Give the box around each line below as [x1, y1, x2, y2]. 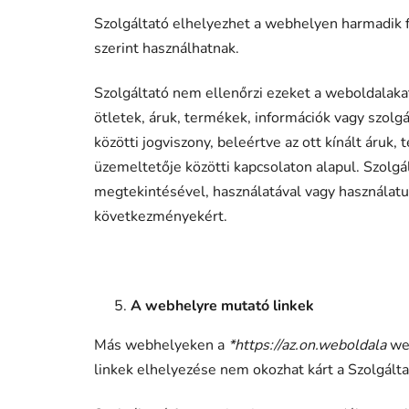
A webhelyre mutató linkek [131, 295, 314, 316]
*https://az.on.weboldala [228, 334, 386, 355]
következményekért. [94, 205, 227, 226]
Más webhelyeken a [94, 334, 228, 355]
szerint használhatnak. [94, 37, 239, 58]
